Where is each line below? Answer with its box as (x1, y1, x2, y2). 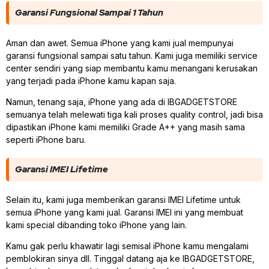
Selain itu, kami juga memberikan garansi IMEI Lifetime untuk (6, 195, 241, 205)
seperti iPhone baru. (6, 134, 86, 145)
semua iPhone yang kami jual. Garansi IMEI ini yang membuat (6, 207, 243, 218)
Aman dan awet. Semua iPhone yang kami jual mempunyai (6, 37, 234, 48)
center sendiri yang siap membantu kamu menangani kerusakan (6, 62, 258, 73)
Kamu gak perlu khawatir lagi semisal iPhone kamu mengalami (6, 241, 249, 252)
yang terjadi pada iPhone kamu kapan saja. (6, 75, 178, 86)
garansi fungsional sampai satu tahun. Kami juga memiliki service (6, 50, 258, 61)
